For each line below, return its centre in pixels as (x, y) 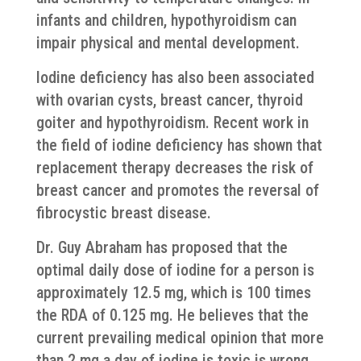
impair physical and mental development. (168, 43)
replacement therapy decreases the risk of (174, 168)
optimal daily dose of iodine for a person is (175, 270)
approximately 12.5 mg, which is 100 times (173, 293)
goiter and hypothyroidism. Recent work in (172, 122)
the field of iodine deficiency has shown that (179, 145)
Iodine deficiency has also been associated (175, 77)
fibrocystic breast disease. (123, 213)
